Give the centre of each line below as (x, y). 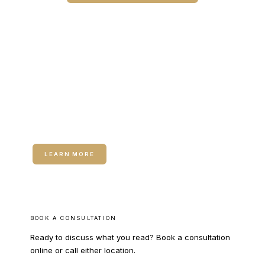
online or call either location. (83, 250)
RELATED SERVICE (67, 109)
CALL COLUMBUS (79, 16)
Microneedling (72, 127)
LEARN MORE (70, 154)
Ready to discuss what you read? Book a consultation (130, 237)
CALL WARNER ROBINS (177, 16)
